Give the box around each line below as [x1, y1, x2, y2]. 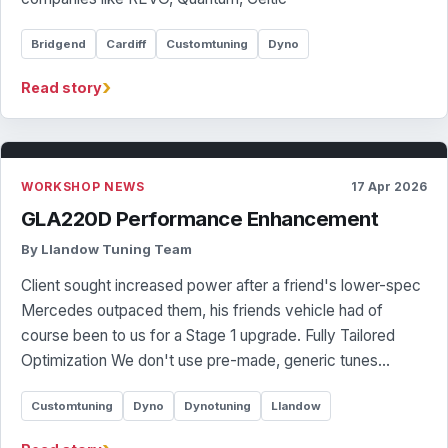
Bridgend [31, 36, 86, 51]
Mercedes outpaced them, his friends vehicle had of [21, 301, 383, 320]
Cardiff [106, 36, 146, 51]
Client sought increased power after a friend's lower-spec [21, 276, 421, 295]
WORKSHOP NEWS [21, 179, 145, 194]
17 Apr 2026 [351, 179, 427, 194]
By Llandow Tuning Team [21, 241, 192, 257]
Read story [21, 79, 102, 96]
